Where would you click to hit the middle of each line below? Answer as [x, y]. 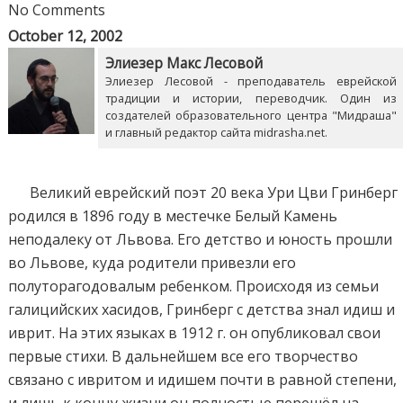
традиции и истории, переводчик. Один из [251, 98]
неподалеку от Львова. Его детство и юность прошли [201, 239]
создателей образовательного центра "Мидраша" [251, 115]
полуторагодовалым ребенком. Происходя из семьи [194, 286]
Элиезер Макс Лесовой [184, 63]
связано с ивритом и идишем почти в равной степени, [203, 379]
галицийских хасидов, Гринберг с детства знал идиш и [202, 309]
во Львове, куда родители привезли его [152, 262]
